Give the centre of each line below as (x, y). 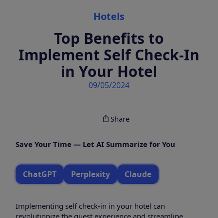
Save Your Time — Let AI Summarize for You (95, 144)
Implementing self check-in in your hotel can (90, 206)
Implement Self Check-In (109, 54)
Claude (138, 174)
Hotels (109, 16)
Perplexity (91, 174)
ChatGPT (40, 174)
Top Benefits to (109, 38)
